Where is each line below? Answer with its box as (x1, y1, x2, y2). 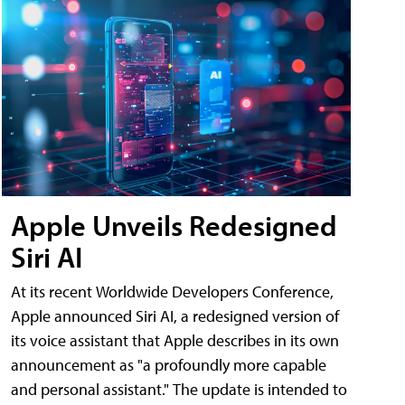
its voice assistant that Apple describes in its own (11, 330, 339, 352)
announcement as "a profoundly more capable (11, 354, 326, 376)
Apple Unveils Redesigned (11, 207, 337, 244)
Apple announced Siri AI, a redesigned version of (11, 306, 339, 327)
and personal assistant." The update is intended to (11, 379, 347, 400)
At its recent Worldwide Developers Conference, (11, 281, 334, 303)
